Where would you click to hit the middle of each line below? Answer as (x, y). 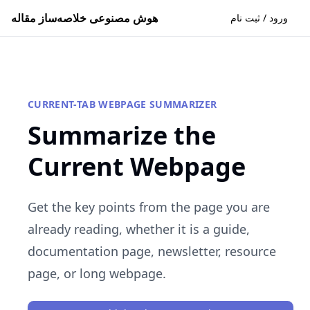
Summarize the (122, 135)
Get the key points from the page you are (149, 207)
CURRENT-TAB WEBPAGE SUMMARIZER (122, 104)
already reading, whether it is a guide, (139, 229)
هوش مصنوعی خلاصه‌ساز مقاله (84, 18)
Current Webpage (137, 166)
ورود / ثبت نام (259, 18)
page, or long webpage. (97, 273)
